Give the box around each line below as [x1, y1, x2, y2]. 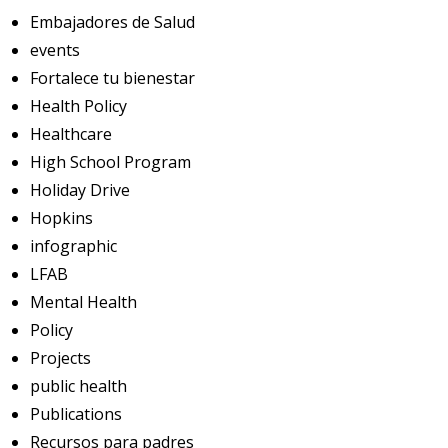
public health [30, 374, 127, 397]
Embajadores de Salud [30, 10, 195, 33]
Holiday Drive [30, 178, 130, 201]
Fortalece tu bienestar [30, 66, 195, 89]
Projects [30, 346, 91, 369]
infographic [30, 234, 117, 257]
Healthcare [30, 122, 112, 145]
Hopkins [30, 206, 93, 229]
